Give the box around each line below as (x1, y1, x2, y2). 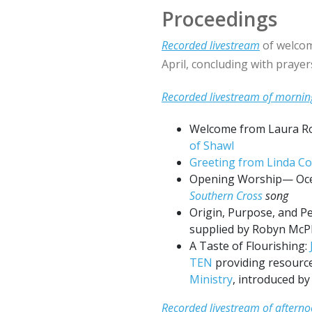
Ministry (189, 272, 233, 287)
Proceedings (162, 6, 277, 32)
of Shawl (189, 138, 234, 153)
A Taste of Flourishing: (189, 238, 310, 253)
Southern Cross (189, 188, 263, 203)
